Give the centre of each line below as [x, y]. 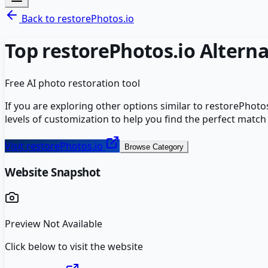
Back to [38, 19]
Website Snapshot [53, 172]
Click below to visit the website [74, 247]
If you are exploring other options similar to [105, 106]
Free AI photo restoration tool [72, 83]
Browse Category [154, 147]
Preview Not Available [54, 224]
